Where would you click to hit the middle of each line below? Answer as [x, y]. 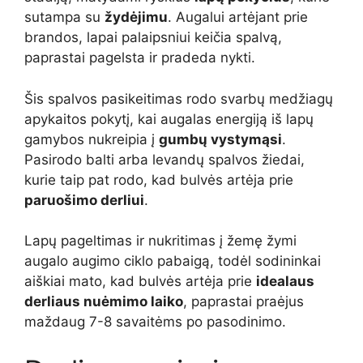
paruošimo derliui [84, 200]
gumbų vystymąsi [220, 139]
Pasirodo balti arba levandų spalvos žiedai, [164, 159]
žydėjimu [136, 17]
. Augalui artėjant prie [238, 17]
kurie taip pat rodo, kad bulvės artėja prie [159, 179]
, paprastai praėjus [243, 302]
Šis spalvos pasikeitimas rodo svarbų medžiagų [179, 98]
